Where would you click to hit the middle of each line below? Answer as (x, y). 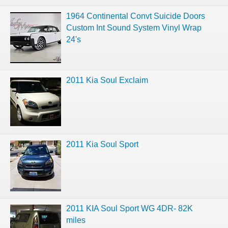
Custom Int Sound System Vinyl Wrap (134, 27)
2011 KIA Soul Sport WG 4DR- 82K (130, 208)
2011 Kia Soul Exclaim (107, 80)
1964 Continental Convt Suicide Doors (136, 16)
